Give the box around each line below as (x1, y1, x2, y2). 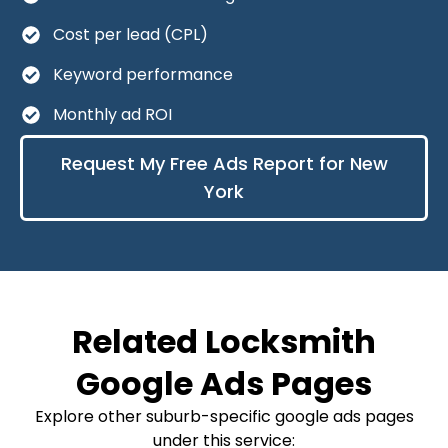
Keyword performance (52, 62, 233, 86)
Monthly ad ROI (52, 102, 172, 126)
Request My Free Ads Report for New (60, 150, 388, 176)
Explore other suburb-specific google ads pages (34, 404, 414, 428)
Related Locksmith (72, 318, 376, 364)
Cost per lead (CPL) (52, 22, 208, 46)
